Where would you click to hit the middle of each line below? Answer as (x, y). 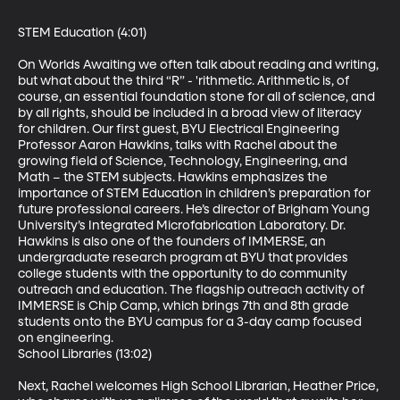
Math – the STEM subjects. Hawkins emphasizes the (174, 177)
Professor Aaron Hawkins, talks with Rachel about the (179, 145)
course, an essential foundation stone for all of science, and (198, 97)
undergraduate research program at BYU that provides (184, 258)
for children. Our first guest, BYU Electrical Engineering (180, 129)
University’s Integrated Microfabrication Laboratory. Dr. (183, 225)
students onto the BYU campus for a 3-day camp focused (191, 322)
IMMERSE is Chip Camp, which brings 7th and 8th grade (185, 306)
